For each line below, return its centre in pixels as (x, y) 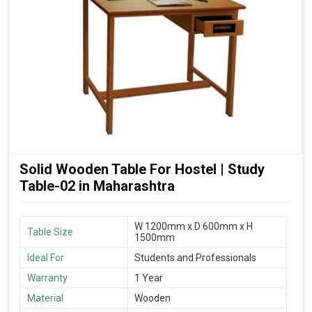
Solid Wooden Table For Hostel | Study (142, 169)
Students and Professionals (195, 258)
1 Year (149, 278)
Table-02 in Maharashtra (97, 186)
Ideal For (46, 258)
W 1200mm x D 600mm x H (194, 227)
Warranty (47, 278)
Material (45, 298)
